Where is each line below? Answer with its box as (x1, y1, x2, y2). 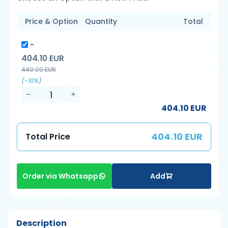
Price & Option (25, 16, 78, 26)
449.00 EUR (21, 65, 56, 74)
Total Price (25, 131, 70, 142)
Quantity (85, 16, 118, 26)
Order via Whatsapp (22, 171, 99, 181)
